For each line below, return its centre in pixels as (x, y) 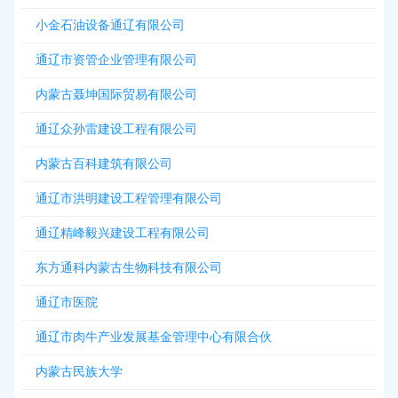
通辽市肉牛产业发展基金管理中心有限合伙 (154, 337)
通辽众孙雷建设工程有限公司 (116, 129)
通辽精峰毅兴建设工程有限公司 (123, 233)
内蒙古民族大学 (79, 372)
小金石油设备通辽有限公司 (110, 25)
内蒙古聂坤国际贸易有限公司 (116, 95)
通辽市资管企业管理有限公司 (116, 60)
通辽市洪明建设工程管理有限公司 (129, 199)
